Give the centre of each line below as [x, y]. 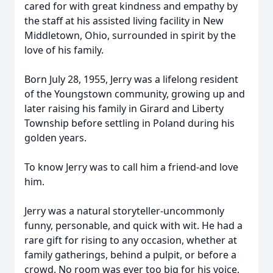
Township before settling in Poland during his [129, 123]
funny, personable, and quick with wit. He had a [133, 225]
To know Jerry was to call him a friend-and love [131, 167]
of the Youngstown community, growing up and [135, 94]
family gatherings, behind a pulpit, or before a [130, 255]
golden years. [55, 138]
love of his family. [64, 50]
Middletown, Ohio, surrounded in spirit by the [130, 35]
